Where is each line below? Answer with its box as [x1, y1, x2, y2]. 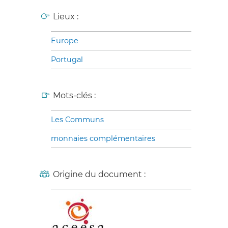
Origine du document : [53, 169, 146, 179]
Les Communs [51, 115, 104, 124]
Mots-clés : [53, 90, 96, 100]
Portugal [51, 54, 83, 64]
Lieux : [53, 11, 78, 21]
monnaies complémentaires [51, 133, 155, 143]
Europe [51, 36, 78, 45]
